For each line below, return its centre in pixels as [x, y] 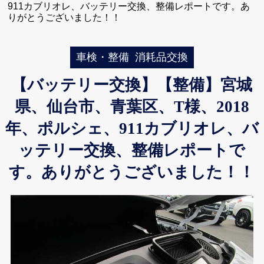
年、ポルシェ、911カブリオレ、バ [132, 128]
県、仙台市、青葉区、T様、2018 [132, 106]
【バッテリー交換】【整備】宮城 [132, 85]
